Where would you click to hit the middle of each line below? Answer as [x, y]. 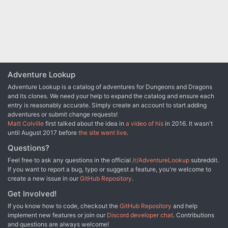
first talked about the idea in [85, 124]
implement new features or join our [57, 215]
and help [184, 206]
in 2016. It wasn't [188, 124]
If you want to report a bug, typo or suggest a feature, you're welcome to [109, 169]
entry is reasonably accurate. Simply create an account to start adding [107, 105]
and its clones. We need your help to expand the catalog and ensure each [111, 96]
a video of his [145, 124]
